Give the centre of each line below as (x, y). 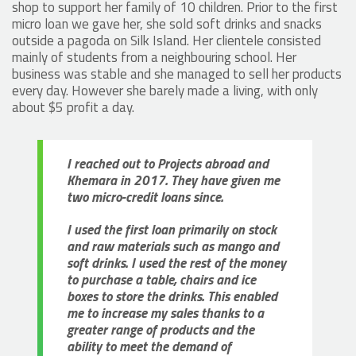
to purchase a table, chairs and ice (161, 280)
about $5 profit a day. (75, 108)
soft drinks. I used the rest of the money (176, 263)
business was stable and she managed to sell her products (177, 74)
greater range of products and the (161, 330)
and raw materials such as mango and (173, 247)
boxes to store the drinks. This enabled (172, 297)
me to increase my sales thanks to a (165, 313)
